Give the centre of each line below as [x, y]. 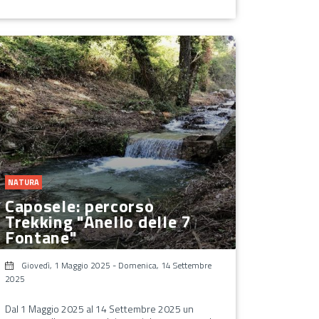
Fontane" [41, 237]
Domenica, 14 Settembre [164, 265]
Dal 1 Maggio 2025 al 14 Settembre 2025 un [99, 308]
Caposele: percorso [79, 205]
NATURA [23, 182]
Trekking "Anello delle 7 [98, 221]
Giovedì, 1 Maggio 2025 [66, 265]
